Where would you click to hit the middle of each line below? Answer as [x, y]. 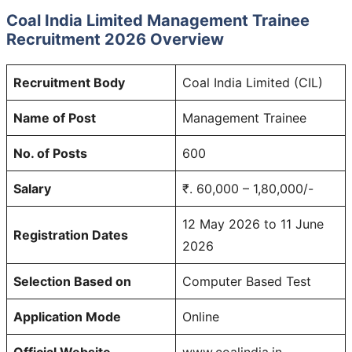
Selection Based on [72, 281]
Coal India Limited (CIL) [253, 82]
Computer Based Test [247, 281]
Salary [32, 188]
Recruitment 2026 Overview [115, 39]
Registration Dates [71, 235]
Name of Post [55, 117]
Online [201, 316]
